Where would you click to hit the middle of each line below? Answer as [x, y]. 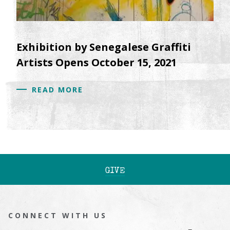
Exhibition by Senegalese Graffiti [104, 47]
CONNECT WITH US [58, 215]
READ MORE [57, 89]
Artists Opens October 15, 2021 [97, 62]
